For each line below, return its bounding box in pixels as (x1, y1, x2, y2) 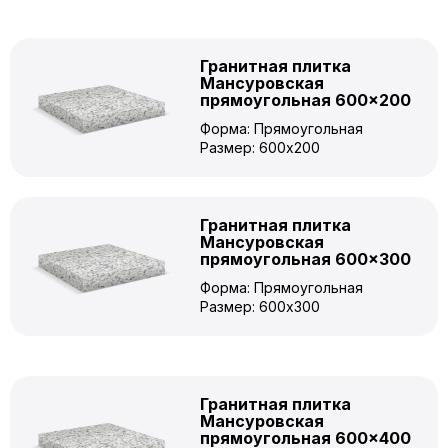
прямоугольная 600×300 (200, 249, 411, 269)
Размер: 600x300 (200, 298, 320, 315)
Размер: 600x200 (200, 139, 320, 156)
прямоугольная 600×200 (200, 90, 411, 110)
